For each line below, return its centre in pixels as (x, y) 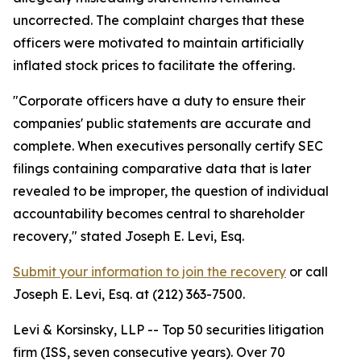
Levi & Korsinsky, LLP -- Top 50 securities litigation (168, 330)
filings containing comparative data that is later (162, 168)
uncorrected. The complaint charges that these (159, 20)
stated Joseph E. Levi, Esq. (161, 236)
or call (307, 272)
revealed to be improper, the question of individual (171, 191)
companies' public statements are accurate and (162, 123)
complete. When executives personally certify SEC (168, 146)
